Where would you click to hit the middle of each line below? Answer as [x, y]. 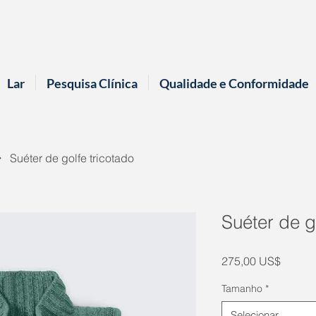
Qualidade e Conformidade [234, 83]
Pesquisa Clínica [92, 83]
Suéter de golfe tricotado [72, 158]
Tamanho [242, 288]
